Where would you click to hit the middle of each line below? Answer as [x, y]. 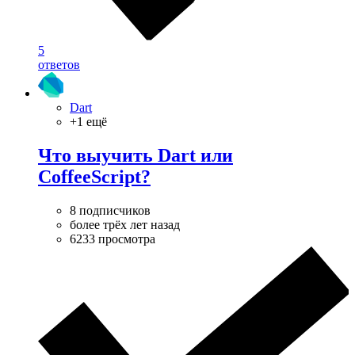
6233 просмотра [113, 239]
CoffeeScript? [94, 177]
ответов [59, 65]
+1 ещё [88, 122]
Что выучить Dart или [136, 156]
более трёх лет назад [125, 225]
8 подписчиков [110, 211]
